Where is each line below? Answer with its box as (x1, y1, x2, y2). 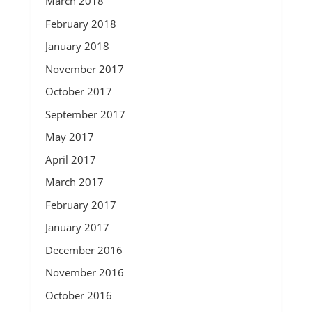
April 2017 (45, 152, 96, 166)
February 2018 (45, 16, 116, 31)
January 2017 (45, 220, 109, 234)
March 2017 (45, 175, 104, 189)
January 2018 (45, 39, 109, 53)
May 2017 (45, 130, 94, 143)
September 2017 (45, 107, 125, 121)
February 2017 (45, 197, 116, 212)
